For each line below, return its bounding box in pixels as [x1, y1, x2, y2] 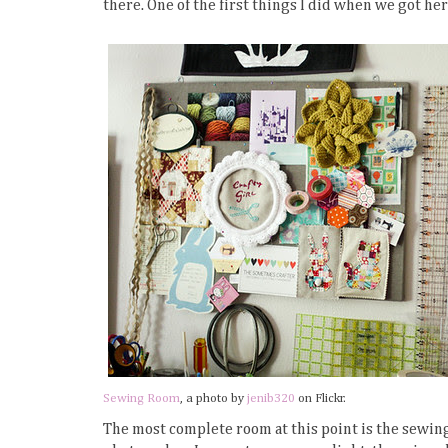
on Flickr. [295, 391, 346, 405]
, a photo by [180, 391, 247, 405]
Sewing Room [103, 391, 180, 405]
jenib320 [247, 391, 295, 405]
